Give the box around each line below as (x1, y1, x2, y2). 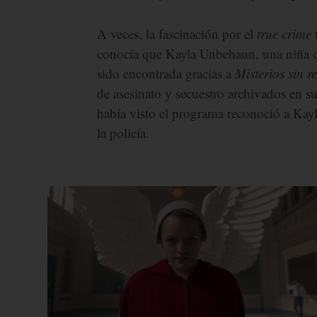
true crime (257, 24, 312, 42)
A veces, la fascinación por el (97, 24, 258, 42)
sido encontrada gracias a (97, 64, 236, 82)
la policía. (97, 123, 150, 142)
